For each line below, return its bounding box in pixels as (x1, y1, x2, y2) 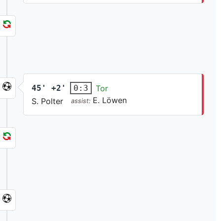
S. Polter (32, 96, 64, 107)
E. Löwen (93, 95, 127, 106)
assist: (71, 97, 93, 105)
